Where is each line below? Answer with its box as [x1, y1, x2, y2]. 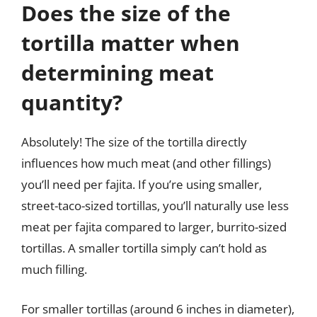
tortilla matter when [21, 28, 240, 57]
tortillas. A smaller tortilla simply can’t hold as [21, 240, 267, 256]
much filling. [21, 261, 87, 277]
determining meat [21, 58, 214, 87]
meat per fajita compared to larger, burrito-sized [21, 219, 287, 235]
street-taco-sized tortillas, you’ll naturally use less [21, 197, 289, 214]
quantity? [21, 88, 122, 117]
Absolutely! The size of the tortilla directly [21, 134, 247, 150]
